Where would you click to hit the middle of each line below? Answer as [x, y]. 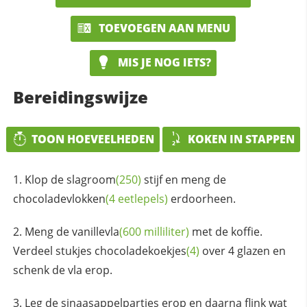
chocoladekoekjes [140, 251]
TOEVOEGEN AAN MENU [163, 28]
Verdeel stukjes [53, 251]
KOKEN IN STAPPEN [242, 139]
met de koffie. [225, 232]
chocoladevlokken [59, 199]
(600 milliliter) [154, 232]
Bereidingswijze [80, 97]
